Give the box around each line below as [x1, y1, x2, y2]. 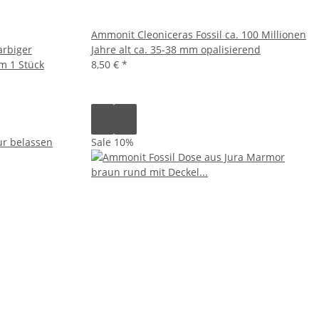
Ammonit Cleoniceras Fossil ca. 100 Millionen [91, 27, 306, 41]
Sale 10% [91, 135, 134, 149]
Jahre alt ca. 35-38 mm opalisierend [91, 42, 261, 56]
